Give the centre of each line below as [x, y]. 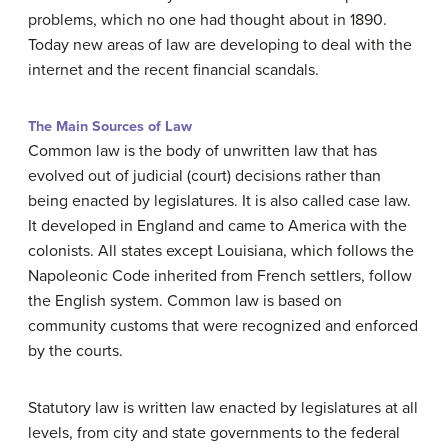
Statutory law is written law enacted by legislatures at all [223, 407]
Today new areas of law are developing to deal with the [220, 44]
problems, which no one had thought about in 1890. [207, 19]
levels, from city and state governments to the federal [214, 432]
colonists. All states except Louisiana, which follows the [221, 250]
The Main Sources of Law [110, 126]
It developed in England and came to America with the [217, 225]
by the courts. [75, 350]
